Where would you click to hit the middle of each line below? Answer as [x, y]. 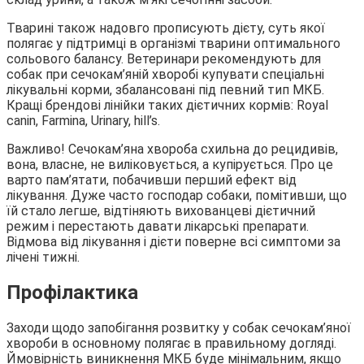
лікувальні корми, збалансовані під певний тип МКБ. [165, 90]
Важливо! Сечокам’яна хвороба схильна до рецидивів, [172, 149]
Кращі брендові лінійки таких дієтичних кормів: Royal [167, 106]
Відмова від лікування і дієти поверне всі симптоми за [173, 242]
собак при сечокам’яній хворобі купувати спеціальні [165, 75]
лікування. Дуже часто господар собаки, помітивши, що [177, 196]
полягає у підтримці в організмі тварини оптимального [173, 44]
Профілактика [72, 293]
